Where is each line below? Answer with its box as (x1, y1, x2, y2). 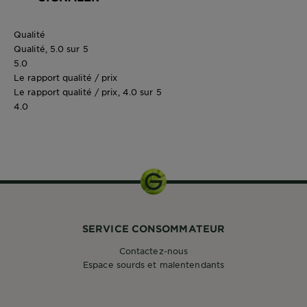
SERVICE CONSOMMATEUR (82, 222, 225, 234)
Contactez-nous (119, 245, 188, 256)
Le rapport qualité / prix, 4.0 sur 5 (14, 86, 162, 97)
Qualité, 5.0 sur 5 (14, 42, 88, 54)
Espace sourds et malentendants (83, 258, 224, 270)
